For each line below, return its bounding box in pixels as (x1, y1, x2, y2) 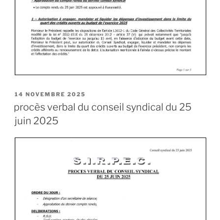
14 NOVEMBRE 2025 (15, 90, 86, 98)
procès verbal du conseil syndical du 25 (14, 101, 192, 113)
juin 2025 (15, 114, 58, 127)
